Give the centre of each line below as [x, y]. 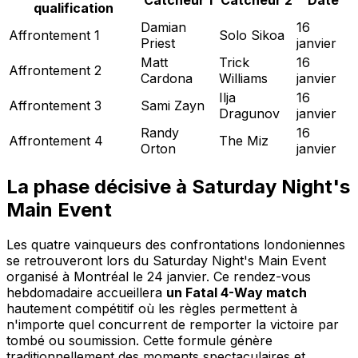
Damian [163, 27]
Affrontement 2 [55, 70]
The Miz [244, 140]
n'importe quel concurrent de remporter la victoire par [173, 325]
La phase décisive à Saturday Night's [178, 186]
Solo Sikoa [252, 35]
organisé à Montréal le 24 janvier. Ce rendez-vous [159, 277]
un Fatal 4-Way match [237, 293]
